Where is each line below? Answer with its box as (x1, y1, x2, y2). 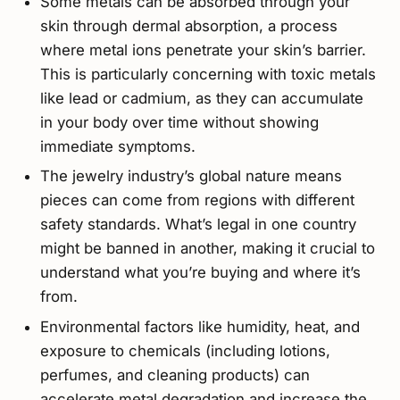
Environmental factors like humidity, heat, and (39, 317, 360, 336)
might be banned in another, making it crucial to (39, 239, 375, 258)
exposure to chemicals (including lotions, (39, 341, 330, 360)
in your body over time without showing (39, 112, 319, 131)
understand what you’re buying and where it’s (39, 263, 361, 282)
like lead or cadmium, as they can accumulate (39, 88, 363, 107)
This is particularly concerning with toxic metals (39, 64, 376, 83)
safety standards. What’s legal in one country (39, 215, 356, 234)
